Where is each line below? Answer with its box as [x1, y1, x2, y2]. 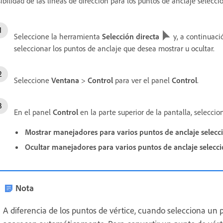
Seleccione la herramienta [14, 31, 102, 41]
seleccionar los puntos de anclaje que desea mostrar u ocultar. [14, 43, 215, 53]
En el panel [14, 107, 53, 117]
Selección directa [102, 31, 159, 41]
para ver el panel [113, 75, 172, 85]
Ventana [51, 75, 79, 85]
